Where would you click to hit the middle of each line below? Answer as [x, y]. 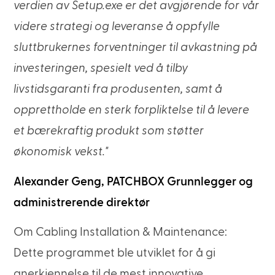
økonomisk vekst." [61, 152]
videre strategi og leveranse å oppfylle [117, 27]
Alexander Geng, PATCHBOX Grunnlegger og [134, 182]
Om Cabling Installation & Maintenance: [121, 232]
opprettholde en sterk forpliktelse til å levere [132, 110]
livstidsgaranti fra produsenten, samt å [118, 90]
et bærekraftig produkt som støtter [109, 131]
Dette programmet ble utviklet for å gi [115, 253]
